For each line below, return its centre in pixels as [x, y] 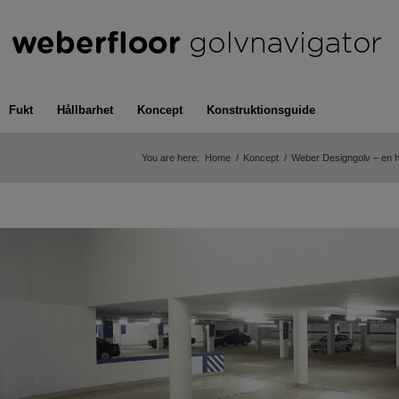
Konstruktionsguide [261, 110]
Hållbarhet [85, 110]
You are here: [171, 158]
